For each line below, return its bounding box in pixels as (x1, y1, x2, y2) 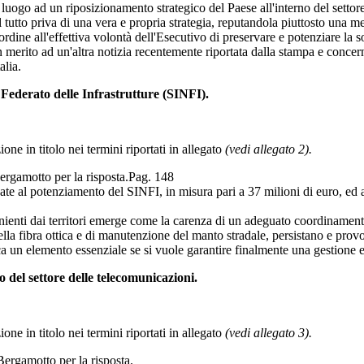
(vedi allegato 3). (225, 325, 312, 340)
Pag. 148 (128, 169, 174, 184)
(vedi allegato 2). (225, 141, 312, 156)
